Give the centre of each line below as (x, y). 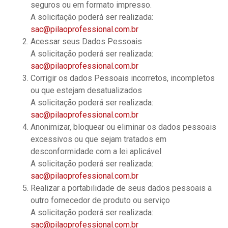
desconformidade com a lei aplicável (96, 151)
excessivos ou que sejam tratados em (98, 139)
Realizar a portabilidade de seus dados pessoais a (121, 188)
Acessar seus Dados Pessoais (86, 41)
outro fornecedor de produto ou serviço (100, 200)
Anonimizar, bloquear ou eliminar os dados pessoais (123, 127)
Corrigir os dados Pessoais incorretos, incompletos (123, 78)
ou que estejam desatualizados (86, 90)
